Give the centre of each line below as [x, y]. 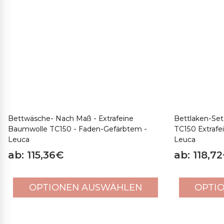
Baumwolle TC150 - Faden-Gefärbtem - [77, 129]
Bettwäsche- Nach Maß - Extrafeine [71, 118]
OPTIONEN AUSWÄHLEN [85, 187]
